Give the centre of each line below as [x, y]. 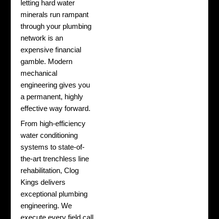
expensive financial [51, 50]
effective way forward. [56, 108]
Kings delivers [43, 183]
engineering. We [46, 206]
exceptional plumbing [54, 194]
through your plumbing [56, 26]
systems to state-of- [53, 147]
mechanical [39, 73]
